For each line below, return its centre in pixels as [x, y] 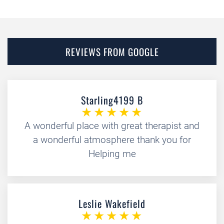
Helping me [112, 154]
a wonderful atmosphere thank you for [112, 140]
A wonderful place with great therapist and [112, 126]
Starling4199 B [112, 100]
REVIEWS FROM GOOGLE [112, 51]
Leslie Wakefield [112, 203]
